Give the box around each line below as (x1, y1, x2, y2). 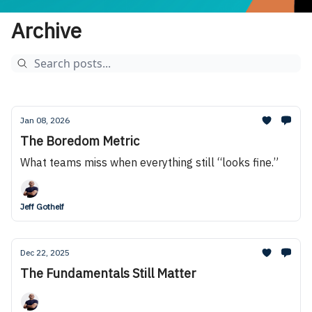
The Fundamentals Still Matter (20, 265, 196, 281)
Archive (11, 17, 81, 44)
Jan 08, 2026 (20, 115, 70, 125)
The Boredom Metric (20, 133, 139, 149)
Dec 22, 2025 (20, 247, 70, 258)
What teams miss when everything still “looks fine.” (20, 155, 279, 169)
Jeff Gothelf (20, 201, 64, 212)
